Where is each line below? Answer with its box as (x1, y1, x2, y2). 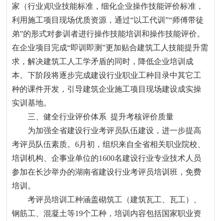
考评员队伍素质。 (12, 140, 75, 148)
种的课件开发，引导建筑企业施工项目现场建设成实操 (12, 85, 202, 93)
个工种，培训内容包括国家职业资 (83, 209, 202, 218)
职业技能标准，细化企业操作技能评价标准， (46, 2, 204, 10)
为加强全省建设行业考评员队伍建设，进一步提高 (28, 126, 202, 135)
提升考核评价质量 (110, 112, 174, 121)
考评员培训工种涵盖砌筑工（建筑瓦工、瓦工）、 (28, 195, 202, 204)
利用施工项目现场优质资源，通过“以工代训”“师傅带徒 (12, 16, 204, 24)
